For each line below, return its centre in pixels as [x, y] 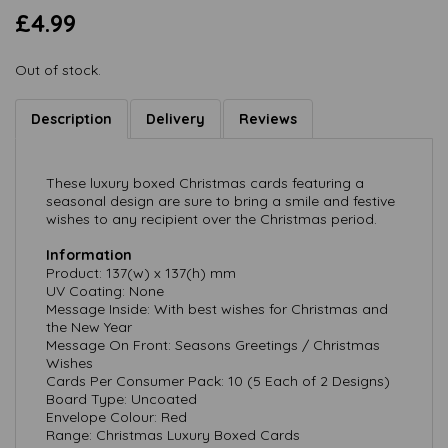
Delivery [175, 119]
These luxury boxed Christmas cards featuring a [205, 183]
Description [71, 119]
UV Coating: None [105, 291]
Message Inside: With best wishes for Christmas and [217, 309]
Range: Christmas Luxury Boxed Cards [173, 435]
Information [89, 255]
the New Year [89, 327]
